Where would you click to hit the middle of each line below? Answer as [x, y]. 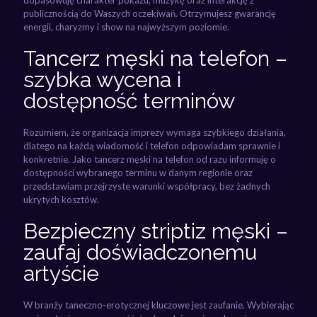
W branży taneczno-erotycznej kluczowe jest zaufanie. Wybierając [158, 305]
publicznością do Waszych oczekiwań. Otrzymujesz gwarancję [150, 13]
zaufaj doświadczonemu [140, 252]
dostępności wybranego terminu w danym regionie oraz [138, 172]
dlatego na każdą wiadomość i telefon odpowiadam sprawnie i [152, 145]
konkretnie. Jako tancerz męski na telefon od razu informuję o [150, 159]
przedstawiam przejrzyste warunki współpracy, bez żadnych [147, 186]
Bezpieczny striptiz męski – [156, 231]
